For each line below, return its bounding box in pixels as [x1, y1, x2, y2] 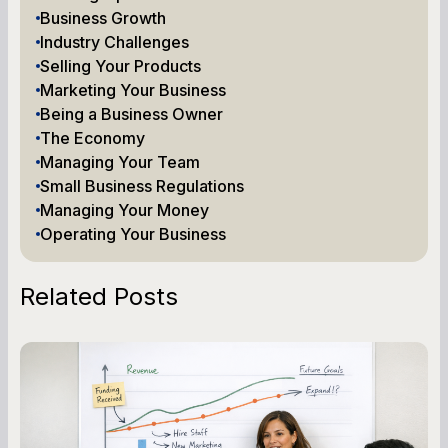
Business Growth [40, 7, 166, 28]
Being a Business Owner [40, 103, 223, 124]
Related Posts [20, 281, 178, 311]
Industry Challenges [40, 31, 189, 52]
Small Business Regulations [40, 175, 244, 196]
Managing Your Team [40, 151, 200, 172]
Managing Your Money [40, 199, 209, 220]
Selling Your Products [40, 55, 201, 76]
